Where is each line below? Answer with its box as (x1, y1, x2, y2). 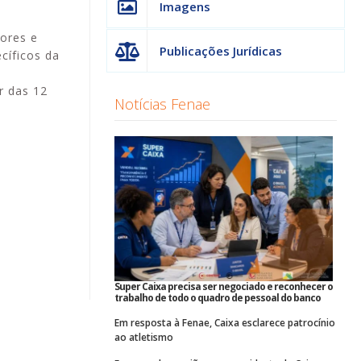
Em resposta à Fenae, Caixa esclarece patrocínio (114, 316, 335, 330)
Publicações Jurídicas (160, 42, 282, 59)
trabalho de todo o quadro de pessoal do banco (114, 291, 321, 305)
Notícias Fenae (114, 93, 210, 114)
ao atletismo (114, 330, 173, 345)
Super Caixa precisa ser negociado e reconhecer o (114, 280, 333, 294)
